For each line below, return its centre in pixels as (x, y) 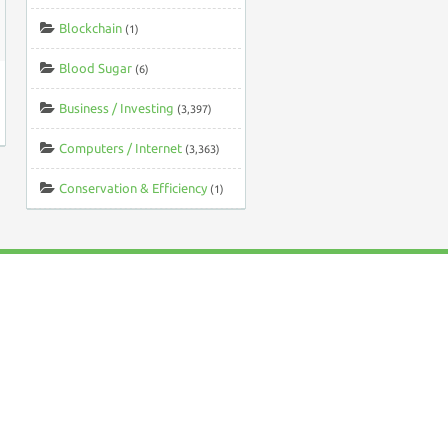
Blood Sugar (95, 68)
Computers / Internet (120, 148)
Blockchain (90, 28)
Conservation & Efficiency (133, 188)
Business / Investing (116, 108)
